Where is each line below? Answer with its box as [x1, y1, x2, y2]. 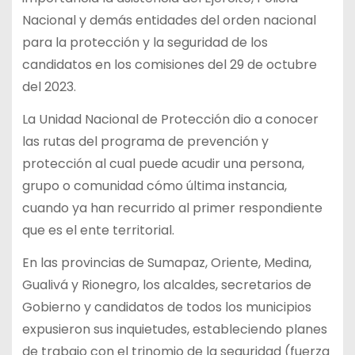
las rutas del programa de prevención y [21, 132, 269, 151]
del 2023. [21, 77, 76, 96]
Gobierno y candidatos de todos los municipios [21, 297, 311, 316]
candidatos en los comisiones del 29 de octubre [21, 55, 317, 74]
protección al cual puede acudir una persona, [21, 154, 304, 173]
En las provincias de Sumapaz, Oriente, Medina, [21, 253, 311, 272]
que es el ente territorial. [21, 220, 174, 239]
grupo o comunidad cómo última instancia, [21, 176, 287, 195]
